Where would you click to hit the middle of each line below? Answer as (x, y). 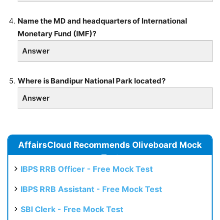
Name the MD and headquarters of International (102, 21)
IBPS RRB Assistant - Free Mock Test (91, 189)
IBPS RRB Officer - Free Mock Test (87, 169)
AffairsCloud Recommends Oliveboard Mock (110, 145)
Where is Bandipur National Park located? (92, 81)
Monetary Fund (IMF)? (57, 33)
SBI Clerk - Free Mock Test (72, 209)
